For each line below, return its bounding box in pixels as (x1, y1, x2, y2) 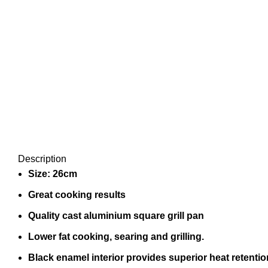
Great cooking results (28, 190, 126, 200)
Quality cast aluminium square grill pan (28, 211, 204, 221)
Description (18, 154, 66, 164)
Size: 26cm (28, 169, 77, 179)
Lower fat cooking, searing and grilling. (28, 232, 204, 242)
